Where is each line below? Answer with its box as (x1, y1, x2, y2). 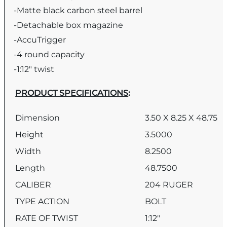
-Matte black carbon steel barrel (14, 5, 143, 15)
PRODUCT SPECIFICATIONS (15, 88, 129, 98)
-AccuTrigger (14, 34, 66, 45)
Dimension (15, 113, 68, 123)
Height (15, 130, 52, 140)
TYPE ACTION (15, 197, 78, 207)
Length (15, 163, 54, 173)
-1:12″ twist (14, 64, 55, 74)
